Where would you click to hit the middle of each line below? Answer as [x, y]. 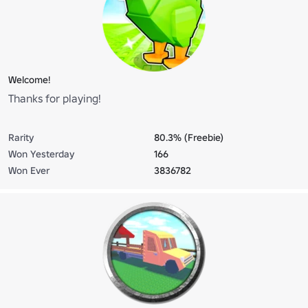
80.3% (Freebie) [189, 137]
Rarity [21, 137]
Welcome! [29, 79]
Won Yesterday [41, 154]
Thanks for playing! [55, 98]
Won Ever [29, 170]
